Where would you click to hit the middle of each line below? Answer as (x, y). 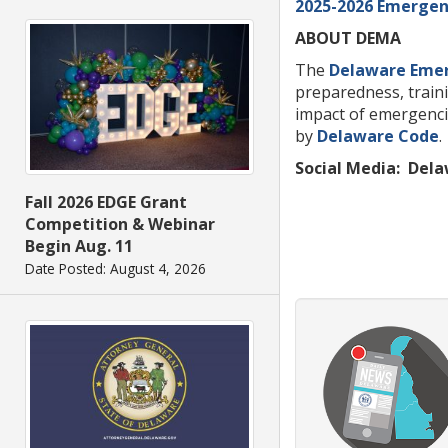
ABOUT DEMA (348, 37)
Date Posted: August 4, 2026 (115, 269)
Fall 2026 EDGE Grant (106, 202)
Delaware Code (378, 135)
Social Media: (347, 167)
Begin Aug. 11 (79, 246)
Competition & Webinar (120, 224)
